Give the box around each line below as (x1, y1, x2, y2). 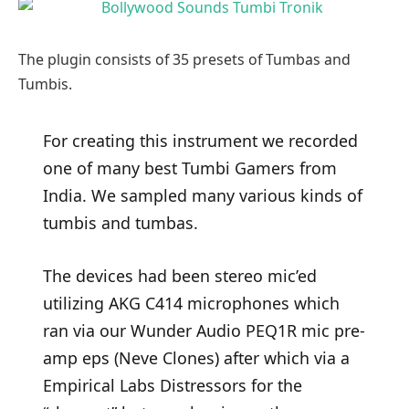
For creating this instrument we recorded (42, 130, 358, 152)
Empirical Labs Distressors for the (42, 373, 302, 396)
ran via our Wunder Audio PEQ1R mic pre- (42, 319, 365, 341)
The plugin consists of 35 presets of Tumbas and (18, 48, 351, 69)
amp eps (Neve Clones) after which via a (42, 346, 350, 369)
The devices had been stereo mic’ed (42, 264, 317, 287)
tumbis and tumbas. (42, 212, 198, 235)
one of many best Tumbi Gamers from (42, 157, 337, 180)
